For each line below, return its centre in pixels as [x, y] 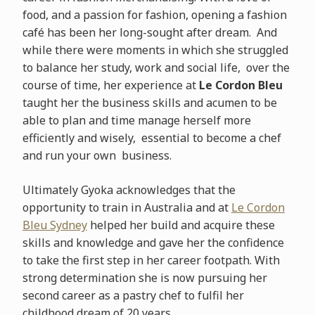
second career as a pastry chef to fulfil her [133, 295]
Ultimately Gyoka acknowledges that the [129, 190]
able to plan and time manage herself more [136, 120]
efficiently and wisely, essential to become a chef [152, 138]
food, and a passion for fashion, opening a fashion [154, 15]
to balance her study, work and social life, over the [156, 67]
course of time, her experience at [110, 85]
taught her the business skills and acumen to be [149, 103]
